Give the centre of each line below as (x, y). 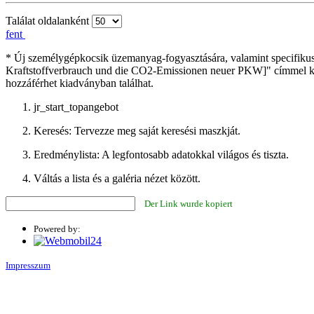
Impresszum (28, 265)
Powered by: (57, 228)
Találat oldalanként (47, 20)
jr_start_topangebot (76, 107)
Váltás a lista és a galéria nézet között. (117, 178)
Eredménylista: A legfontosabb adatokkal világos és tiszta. (161, 154)
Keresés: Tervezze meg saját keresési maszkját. (137, 130)
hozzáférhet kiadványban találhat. (80, 83)
